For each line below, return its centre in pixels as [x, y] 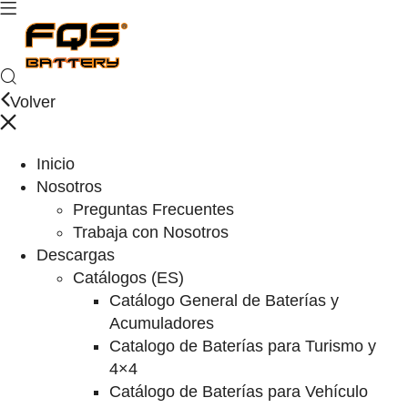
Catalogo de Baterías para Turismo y [243, 346]
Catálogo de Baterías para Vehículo [239, 392]
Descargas [76, 255]
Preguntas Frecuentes [153, 209]
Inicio [56, 164]
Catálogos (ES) [128, 278]
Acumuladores [162, 323]
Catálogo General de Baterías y [224, 301]
